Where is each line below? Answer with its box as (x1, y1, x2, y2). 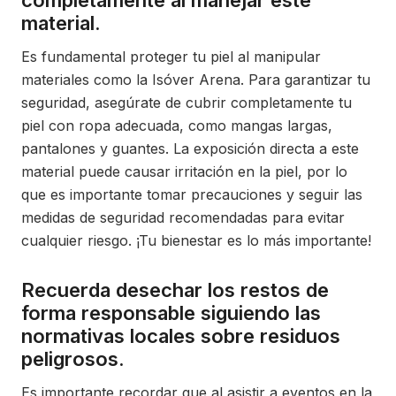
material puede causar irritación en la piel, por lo (21, 163, 347, 180)
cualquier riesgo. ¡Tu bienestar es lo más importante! (21, 232, 371, 249)
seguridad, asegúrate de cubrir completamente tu (21, 94, 352, 111)
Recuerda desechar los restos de (21, 278, 329, 301)
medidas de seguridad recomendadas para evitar (21, 209, 345, 226)
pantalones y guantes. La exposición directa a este (21, 140, 359, 157)
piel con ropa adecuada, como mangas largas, (21, 117, 332, 134)
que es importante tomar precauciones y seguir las (21, 186, 362, 203)
